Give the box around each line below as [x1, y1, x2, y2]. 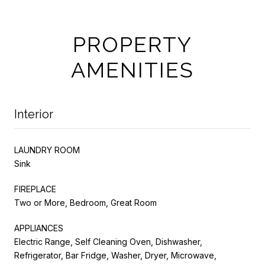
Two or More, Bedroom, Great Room [14, 197, 157, 208]
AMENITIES [71, 57, 194, 82]
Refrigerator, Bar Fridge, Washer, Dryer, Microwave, [14, 250, 216, 260]
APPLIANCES [14, 222, 63, 233]
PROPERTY [73, 31, 192, 57]
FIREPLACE [14, 183, 56, 194]
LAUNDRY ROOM [14, 144, 80, 155]
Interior [14, 106, 53, 121]
